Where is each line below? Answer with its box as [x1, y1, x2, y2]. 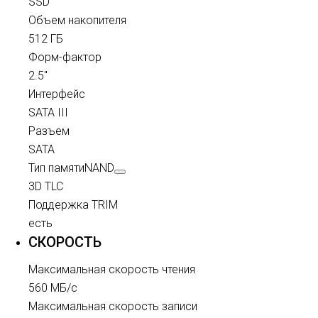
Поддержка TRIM [28, 198, 118, 212]
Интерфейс [28, 87, 85, 101]
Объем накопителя [28, 13, 126, 27]
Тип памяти [28, 161, 84, 175]
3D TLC [28, 180, 63, 193]
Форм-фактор [28, 50, 102, 64]
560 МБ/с [28, 281, 77, 295]
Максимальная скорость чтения [28, 263, 195, 276]
